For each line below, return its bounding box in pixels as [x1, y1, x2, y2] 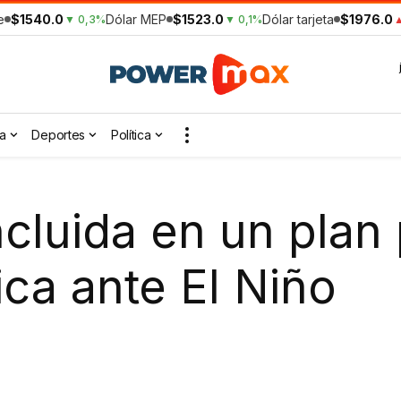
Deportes [31, 127, 86, 143]
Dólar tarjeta [262, 12, 334, 27]
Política [110, 127, 151, 143]
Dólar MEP [106, 12, 166, 27]
